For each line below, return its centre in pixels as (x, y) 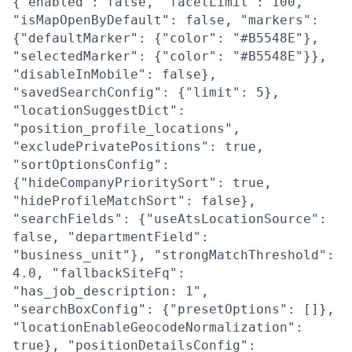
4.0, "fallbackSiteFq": (99, 273)
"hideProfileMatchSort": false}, (134, 200)
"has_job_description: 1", (111, 291)
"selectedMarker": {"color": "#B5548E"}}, (170, 56)
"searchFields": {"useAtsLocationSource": (170, 218)
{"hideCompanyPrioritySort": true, (142, 182)
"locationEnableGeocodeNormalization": (158, 327)
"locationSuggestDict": (99, 110)
